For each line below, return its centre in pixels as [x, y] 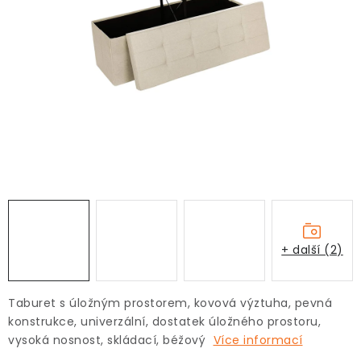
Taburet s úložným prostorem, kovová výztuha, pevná [170, 303]
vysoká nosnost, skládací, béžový [109, 340]
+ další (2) [312, 249]
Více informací [258, 340]
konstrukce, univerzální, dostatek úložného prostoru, [164, 322]
